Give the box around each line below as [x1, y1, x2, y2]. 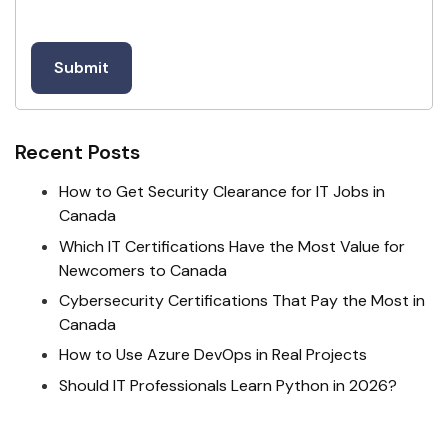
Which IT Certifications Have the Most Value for [59, 235, 405, 257]
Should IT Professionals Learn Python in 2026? [59, 374, 397, 396]
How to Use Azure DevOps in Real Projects [59, 344, 367, 366]
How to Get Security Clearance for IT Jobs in [59, 181, 385, 203]
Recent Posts [15, 139, 140, 166]
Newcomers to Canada [59, 259, 227, 281]
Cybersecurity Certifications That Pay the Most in [59, 289, 425, 311]
